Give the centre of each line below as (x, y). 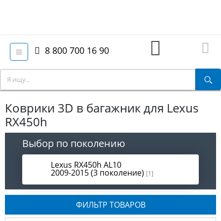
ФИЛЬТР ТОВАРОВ (110, 204)
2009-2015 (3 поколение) (98, 172)
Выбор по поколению (74, 143)
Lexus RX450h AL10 (86, 165)
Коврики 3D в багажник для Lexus (102, 108)
